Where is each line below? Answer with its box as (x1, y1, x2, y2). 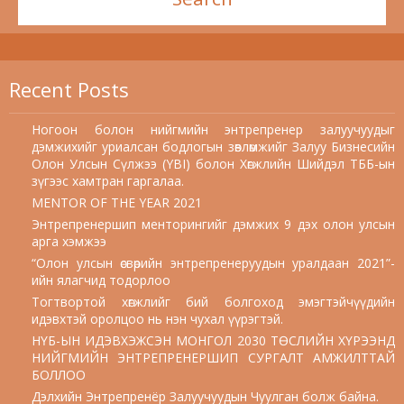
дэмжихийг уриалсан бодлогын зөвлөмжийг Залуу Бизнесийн (32, 138, 395, 155)
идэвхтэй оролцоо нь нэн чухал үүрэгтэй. (32, 310, 283, 327)
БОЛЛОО (32, 366, 86, 383)
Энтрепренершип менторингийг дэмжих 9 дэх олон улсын (32, 216, 395, 233)
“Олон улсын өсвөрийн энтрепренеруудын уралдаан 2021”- (32, 254, 395, 271)
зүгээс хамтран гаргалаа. (32, 172, 184, 189)
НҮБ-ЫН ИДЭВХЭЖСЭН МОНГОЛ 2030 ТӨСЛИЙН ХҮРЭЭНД (32, 332, 395, 349)
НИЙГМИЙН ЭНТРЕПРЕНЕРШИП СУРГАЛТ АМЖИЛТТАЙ (32, 349, 395, 366)
